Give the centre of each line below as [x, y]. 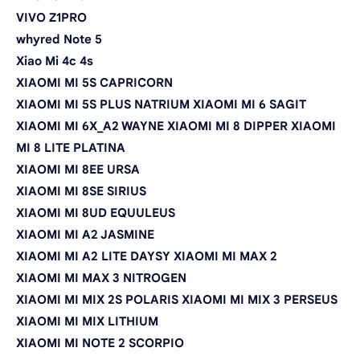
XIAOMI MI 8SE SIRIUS [81, 191]
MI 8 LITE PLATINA [71, 147]
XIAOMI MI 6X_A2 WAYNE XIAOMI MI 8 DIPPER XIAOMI [176, 126]
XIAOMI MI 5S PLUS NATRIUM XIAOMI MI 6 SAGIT [161, 104]
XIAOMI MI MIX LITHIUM [87, 321]
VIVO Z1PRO [51, 17]
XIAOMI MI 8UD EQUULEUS [96, 213]
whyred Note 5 [59, 39]
